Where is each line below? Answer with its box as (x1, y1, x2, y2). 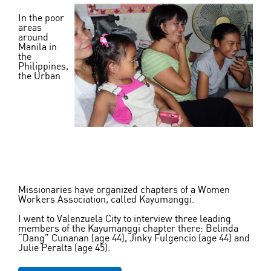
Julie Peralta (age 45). (18, 243, 110, 253)
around (18, 32, 48, 42)
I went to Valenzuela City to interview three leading (18, 214, 231, 224)
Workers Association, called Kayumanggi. (18, 194, 194, 204)
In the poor (18, 13, 64, 23)
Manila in (18, 42, 57, 52)
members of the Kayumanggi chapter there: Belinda (18, 223, 238, 233)
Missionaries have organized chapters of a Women (18, 184, 230, 195)
